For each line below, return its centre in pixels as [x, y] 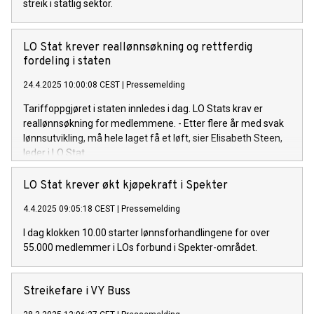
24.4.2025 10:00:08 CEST [71, 84]
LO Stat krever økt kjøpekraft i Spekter [125, 185]
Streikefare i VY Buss [77, 291]
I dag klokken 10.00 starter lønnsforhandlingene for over [146, 232]
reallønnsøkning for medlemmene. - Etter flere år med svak [153, 123]
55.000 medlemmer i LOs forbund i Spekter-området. [140, 247]
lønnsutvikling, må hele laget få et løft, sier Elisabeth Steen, [153, 138]
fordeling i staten [67, 61]
